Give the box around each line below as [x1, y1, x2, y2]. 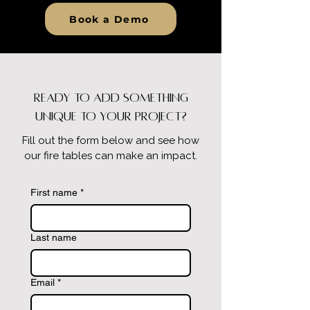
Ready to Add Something [33, 91, 188, 104]
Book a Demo [69, 12, 149, 26]
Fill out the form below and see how [22, 134, 199, 147]
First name [30, 187, 77, 198]
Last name [30, 232, 77, 243]
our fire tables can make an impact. [24, 149, 197, 162]
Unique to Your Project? [35, 110, 187, 123]
